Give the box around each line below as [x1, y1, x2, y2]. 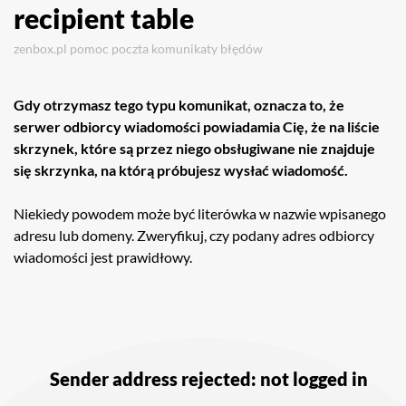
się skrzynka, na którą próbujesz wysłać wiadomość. [14, 161, 348, 179]
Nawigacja [13, 329, 114, 355]
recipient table [14, 2, 194, 34]
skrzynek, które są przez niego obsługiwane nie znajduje [14, 140, 375, 157]
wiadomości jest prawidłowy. [14, 248, 192, 266]
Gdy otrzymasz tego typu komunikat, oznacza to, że [14, 96, 344, 113]
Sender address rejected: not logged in [50, 368, 368, 390]
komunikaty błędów [151, 41, 263, 56]
